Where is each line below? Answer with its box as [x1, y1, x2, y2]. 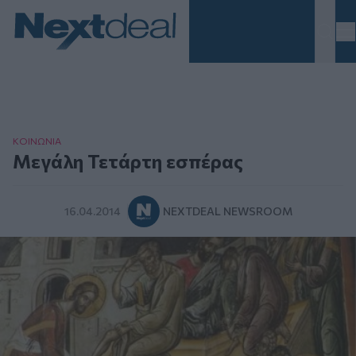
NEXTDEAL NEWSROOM [162, 204, 292, 219]
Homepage [12, 51, 77, 67]
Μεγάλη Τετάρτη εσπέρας [13, 149, 243, 173]
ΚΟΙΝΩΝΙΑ [13, 135, 61, 147]
